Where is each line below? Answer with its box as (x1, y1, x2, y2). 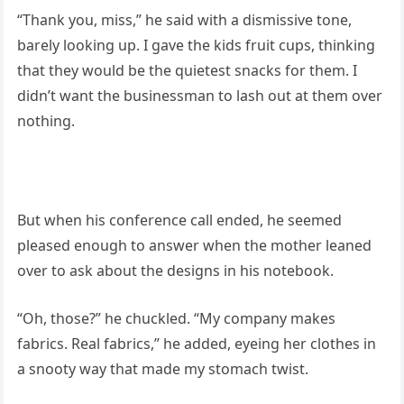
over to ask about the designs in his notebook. (16, 260, 334, 280)
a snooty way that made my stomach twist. (16, 358, 308, 379)
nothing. (16, 110, 75, 131)
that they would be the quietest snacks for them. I (16, 60, 357, 80)
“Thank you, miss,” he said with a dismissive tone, (16, 9, 352, 30)
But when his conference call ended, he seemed (16, 209, 342, 230)
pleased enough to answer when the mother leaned (16, 234, 372, 255)
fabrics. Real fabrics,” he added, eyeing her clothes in (16, 333, 376, 353)
